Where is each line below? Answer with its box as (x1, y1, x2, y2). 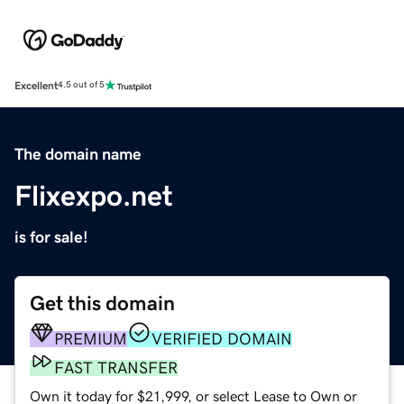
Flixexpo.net (14, 180, 173, 210)
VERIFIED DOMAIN (151, 330, 292, 347)
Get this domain (30, 292, 175, 314)
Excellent (14, 79, 58, 91)
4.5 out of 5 (58, 80, 105, 90)
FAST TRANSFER (54, 359, 178, 376)
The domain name (14, 145, 142, 162)
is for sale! (14, 228, 88, 245)
